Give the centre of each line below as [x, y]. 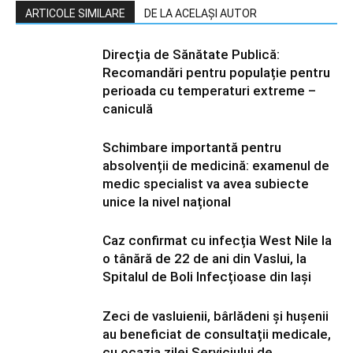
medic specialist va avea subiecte [206, 184]
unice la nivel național [167, 202]
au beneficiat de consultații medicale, [217, 334]
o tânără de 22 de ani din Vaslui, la [204, 258]
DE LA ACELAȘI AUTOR [201, 13]
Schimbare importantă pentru [192, 147]
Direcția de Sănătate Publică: [191, 54]
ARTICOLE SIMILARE [75, 13]
